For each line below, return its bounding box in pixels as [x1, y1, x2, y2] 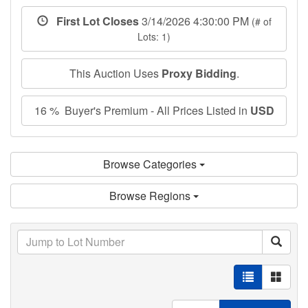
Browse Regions [109, 187, 193, 203]
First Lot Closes [47, 12, 142, 29]
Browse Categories [103, 155, 199, 172]
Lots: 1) [137, 29, 170, 43]
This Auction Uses [69, 65, 162, 81]
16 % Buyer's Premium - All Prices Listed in [34, 102, 250, 118]
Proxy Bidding [161, 65, 236, 81]
